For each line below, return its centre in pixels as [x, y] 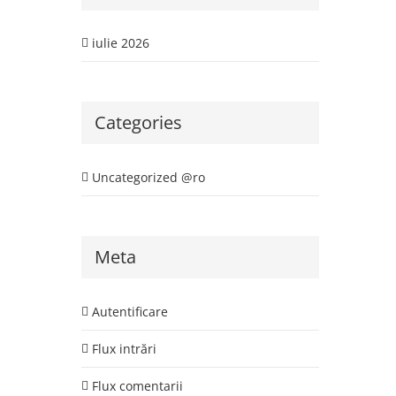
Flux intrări [124, 348]
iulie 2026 [120, 43]
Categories [138, 123]
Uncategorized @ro [148, 177]
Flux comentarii [137, 385]
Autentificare [129, 311]
